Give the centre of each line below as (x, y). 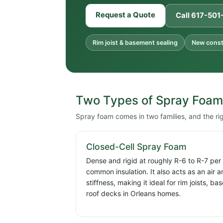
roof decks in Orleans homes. (133, 194)
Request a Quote (125, 15)
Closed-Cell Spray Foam (136, 147)
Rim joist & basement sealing (135, 43)
